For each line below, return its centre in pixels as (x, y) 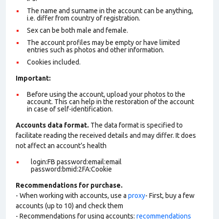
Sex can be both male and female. (77, 30)
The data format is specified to (136, 125)
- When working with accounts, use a (72, 196)
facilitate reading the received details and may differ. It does (106, 135)
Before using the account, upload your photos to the (106, 94)
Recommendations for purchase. (69, 185)
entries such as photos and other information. (97, 50)
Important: (34, 78)
